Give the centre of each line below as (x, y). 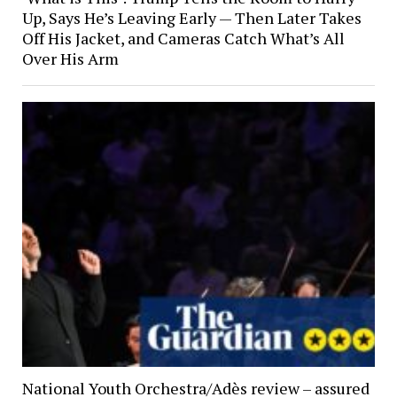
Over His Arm (70, 59)
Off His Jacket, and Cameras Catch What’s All (183, 39)
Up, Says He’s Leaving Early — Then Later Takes (191, 18)
